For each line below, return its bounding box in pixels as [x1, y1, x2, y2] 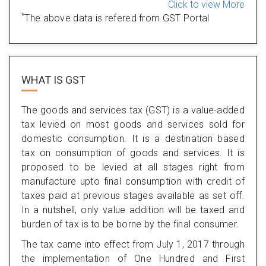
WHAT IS [21, 73, 65, 86]
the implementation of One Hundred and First [21, 252, 245, 264]
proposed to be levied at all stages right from [21, 161, 245, 173]
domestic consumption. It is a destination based [21, 132, 245, 144]
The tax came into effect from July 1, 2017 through [21, 238, 245, 250]
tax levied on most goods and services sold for [21, 118, 245, 130]
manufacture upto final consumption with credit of [21, 175, 245, 187]
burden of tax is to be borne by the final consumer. [21, 218, 239, 230]
